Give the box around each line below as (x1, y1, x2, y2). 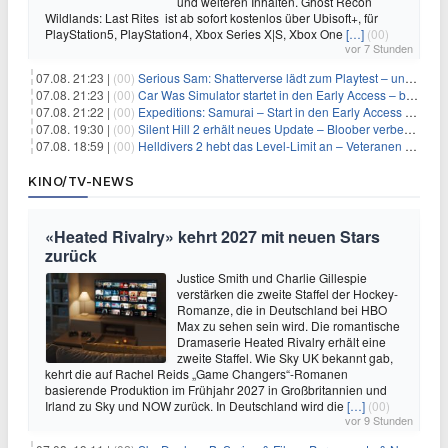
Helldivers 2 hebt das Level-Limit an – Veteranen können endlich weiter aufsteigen (138, 137, 405, 155)
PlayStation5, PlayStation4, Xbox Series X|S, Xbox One (45, 25, 346, 43)
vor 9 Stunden (345, 412, 413, 429)
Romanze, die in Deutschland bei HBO (177, 301, 387, 319)
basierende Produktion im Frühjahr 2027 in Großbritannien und (45, 381, 387, 399)
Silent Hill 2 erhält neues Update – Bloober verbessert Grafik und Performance (138, 120, 404, 138)
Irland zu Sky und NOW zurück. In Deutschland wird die (45, 397, 347, 415)
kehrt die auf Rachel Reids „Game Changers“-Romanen (45, 365, 348, 383)
